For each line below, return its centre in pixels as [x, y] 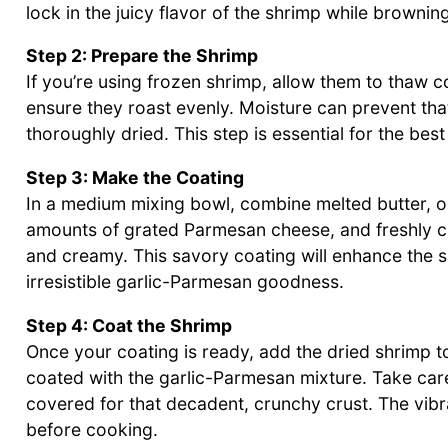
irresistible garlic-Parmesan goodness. [185, 282]
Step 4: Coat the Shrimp [129, 325]
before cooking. [92, 429]
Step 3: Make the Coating [135, 178]
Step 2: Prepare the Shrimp [142, 56]
